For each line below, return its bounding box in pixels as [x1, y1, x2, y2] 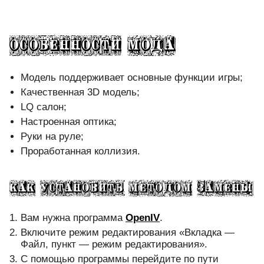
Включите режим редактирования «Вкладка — [21, 227, 235, 239]
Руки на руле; [21, 131, 84, 143]
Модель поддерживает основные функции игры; [21, 72, 243, 84]
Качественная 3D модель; [21, 87, 140, 98]
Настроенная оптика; [21, 116, 117, 128]
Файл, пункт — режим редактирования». [21, 239, 207, 250]
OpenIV [126, 212, 160, 224]
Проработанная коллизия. [21, 146, 140, 157]
